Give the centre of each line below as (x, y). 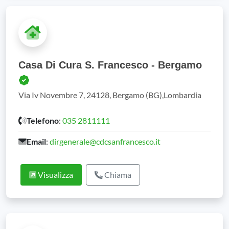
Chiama (117, 175)
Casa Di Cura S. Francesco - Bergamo (110, 65)
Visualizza (55, 175)
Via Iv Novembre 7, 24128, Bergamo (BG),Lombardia (110, 95)
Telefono (43, 120)
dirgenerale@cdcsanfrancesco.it (105, 141)
